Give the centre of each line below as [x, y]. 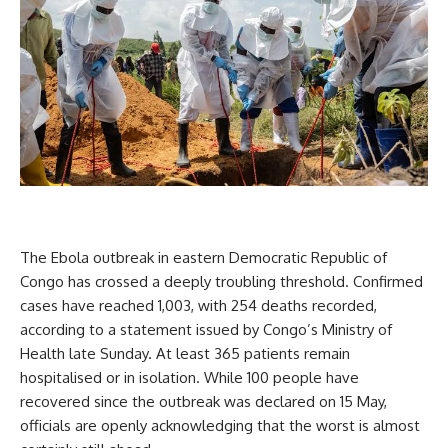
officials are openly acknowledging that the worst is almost [220, 425]
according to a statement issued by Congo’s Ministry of [206, 329]
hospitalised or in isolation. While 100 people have [189, 377]
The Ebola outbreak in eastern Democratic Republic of [203, 257]
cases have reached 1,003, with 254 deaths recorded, [198, 305]
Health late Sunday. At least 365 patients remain [185, 353]
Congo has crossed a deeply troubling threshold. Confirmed [221, 281]
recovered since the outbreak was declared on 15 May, [203, 401]
